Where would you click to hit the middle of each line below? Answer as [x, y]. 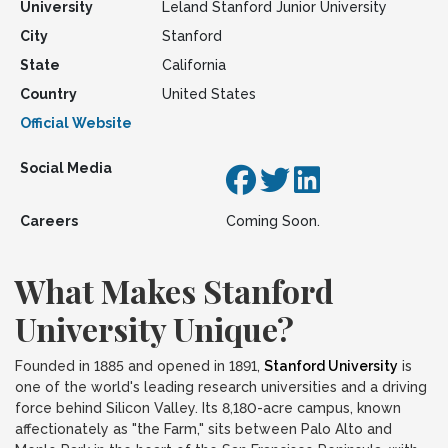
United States [208, 94]
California [193, 65]
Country [48, 94]
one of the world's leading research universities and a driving [221, 387]
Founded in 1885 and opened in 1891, [139, 366]
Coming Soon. [272, 221]
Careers [48, 221]
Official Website [75, 123]
